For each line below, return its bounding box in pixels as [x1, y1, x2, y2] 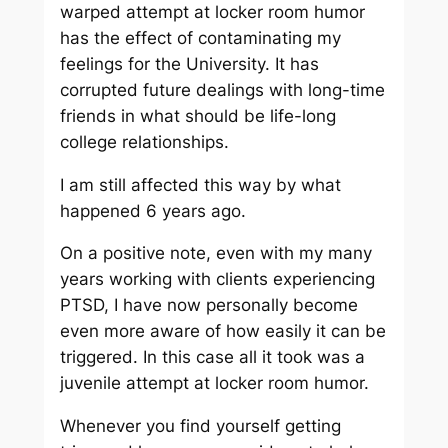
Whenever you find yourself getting [59, 416, 341, 437]
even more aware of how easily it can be [59, 321, 386, 342]
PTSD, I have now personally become [59, 295, 358, 316]
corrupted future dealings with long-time [59, 79, 385, 100]
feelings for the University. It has [59, 53, 319, 74]
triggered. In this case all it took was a [59, 347, 365, 368]
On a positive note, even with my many [59, 243, 372, 264]
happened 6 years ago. [59, 200, 246, 221]
